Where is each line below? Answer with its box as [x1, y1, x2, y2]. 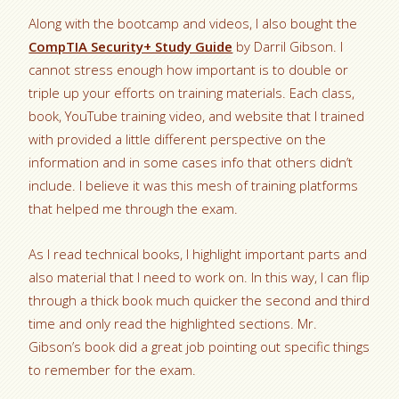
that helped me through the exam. [28, 199, 239, 218]
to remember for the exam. [28, 361, 197, 379]
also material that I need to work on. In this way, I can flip [28, 268, 370, 287]
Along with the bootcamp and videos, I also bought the [28, 14, 358, 33]
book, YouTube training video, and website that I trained [28, 107, 365, 126]
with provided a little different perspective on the [28, 130, 327, 149]
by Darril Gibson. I [232, 37, 344, 56]
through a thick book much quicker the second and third [28, 291, 370, 310]
